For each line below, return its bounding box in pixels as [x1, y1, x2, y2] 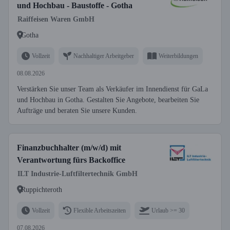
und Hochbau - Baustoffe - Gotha [17, 1, 132, 10]
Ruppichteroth [21, 185, 62, 194]
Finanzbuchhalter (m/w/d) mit [17, 143, 121, 152]
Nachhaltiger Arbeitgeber [73, 52, 134, 60]
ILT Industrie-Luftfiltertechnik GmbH [17, 170, 138, 178]
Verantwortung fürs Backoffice [17, 156, 125, 164]
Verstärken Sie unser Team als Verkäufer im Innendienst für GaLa [17, 85, 208, 93]
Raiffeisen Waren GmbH [17, 15, 94, 23]
